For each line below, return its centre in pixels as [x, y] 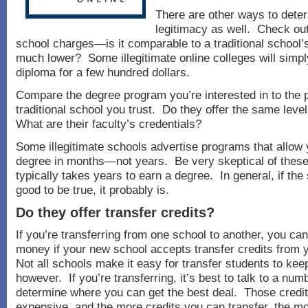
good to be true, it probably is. [92, 190]
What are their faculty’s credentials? [109, 124]
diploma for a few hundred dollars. [103, 72]
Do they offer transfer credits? [115, 212]
